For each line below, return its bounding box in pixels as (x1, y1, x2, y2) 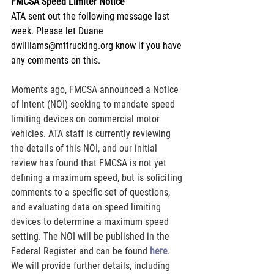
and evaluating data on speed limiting (11, 201, 163, 213)
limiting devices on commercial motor (11, 113, 162, 125)
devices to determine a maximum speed (11, 215, 171, 228)
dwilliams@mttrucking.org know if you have (11, 39, 184, 51)
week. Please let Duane (11, 24, 106, 37)
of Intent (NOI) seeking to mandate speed (11, 98, 177, 110)
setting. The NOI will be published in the (11, 230, 172, 242)
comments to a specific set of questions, (11, 186, 172, 198)
